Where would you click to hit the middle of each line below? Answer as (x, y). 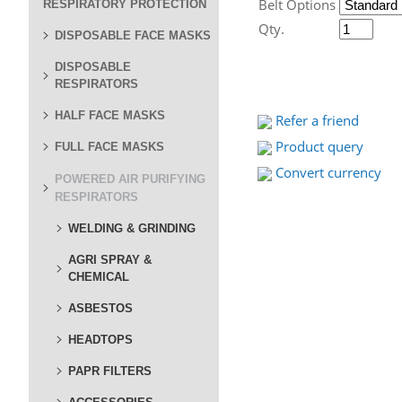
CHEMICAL (99, 277)
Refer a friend (317, 120)
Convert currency (328, 172)
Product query (319, 146)
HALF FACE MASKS (110, 115)
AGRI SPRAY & (110, 260)
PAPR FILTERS (110, 371)
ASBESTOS (100, 308)
